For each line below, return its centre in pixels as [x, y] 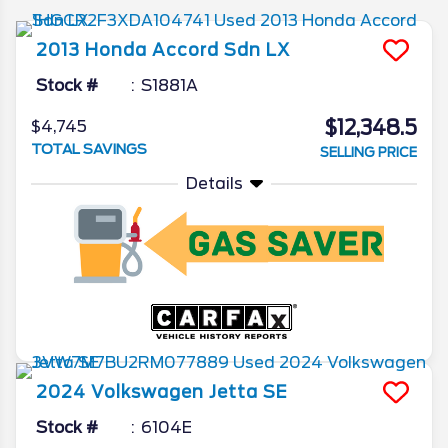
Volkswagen [147, 391]
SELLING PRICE [368, 152]
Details [214, 183]
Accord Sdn [206, 49]
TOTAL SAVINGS [89, 148]
